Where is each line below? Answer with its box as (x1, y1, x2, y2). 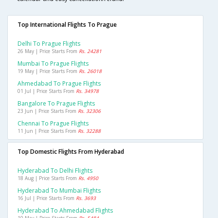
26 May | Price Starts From (18, 48, 79, 55)
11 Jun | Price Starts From (18, 127, 78, 135)
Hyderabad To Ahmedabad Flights (18, 206, 113, 215)
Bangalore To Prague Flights (18, 99, 95, 108)
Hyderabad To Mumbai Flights (18, 186, 101, 195)
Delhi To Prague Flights (18, 39, 80, 48)
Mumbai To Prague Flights (18, 59, 89, 68)
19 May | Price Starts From (18, 68, 79, 75)
